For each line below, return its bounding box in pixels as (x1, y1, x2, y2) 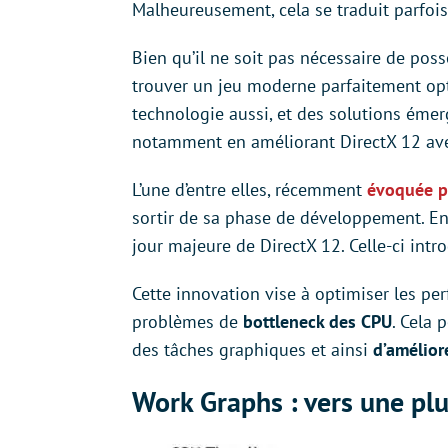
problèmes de (132, 309, 243, 333)
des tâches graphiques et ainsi (132, 337, 373, 361)
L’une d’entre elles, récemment (132, 177, 367, 201)
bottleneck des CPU (243, 309, 392, 333)
